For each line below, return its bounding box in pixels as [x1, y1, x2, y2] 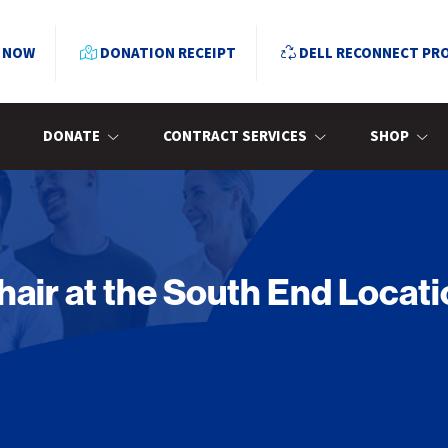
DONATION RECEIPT [97, 43, 236, 64]
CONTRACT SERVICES [163, 126, 307, 148]
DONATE [43, 126, 100, 148]
